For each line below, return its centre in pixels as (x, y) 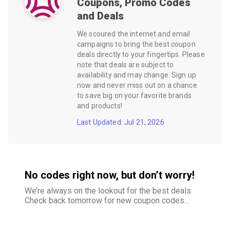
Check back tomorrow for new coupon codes (104, 200)
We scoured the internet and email (134, 34)
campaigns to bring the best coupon (136, 44)
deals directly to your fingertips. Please (141, 54)
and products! (100, 106)
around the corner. (56, 220)
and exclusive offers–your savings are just (101, 210)
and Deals (100, 16)
